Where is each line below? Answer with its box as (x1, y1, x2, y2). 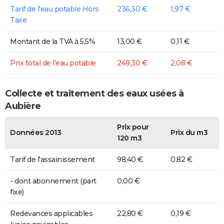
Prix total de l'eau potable (10, 58, 96, 68)
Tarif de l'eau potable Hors (10, 4, 99, 14)
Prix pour (117, 122, 149, 132)
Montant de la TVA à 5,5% (10, 37, 95, 46)
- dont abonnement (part (10, 176, 96, 186)
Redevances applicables (10, 209, 92, 218)
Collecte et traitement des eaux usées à (5, 87, 184, 99)
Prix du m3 (170, 128, 207, 137)
